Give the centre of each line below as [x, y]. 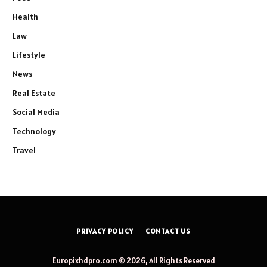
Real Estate [34, 93]
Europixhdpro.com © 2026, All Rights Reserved [133, 260]
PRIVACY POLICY [105, 231]
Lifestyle [29, 55]
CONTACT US [168, 231]
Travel [24, 150]
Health [25, 16]
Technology [34, 131]
